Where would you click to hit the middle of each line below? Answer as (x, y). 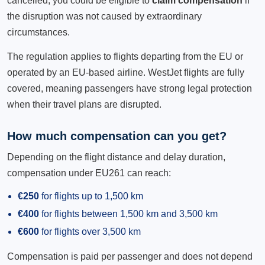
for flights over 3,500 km (90, 232)
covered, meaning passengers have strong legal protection (130, 88)
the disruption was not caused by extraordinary (104, 16)
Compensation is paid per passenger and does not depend (130, 256)
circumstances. (38, 32)
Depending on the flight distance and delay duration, (116, 157)
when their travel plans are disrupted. (84, 104)
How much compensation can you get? (117, 136)
